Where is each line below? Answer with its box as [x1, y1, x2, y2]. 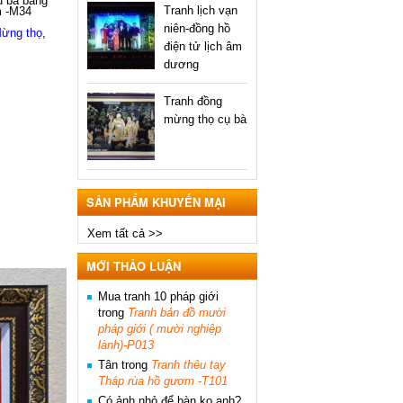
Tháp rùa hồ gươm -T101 [98, 374, 228, 388]
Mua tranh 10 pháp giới [98, 290, 219, 303]
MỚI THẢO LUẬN [86, 257, 181, 274]
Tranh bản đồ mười [128, 306, 226, 319]
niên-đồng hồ [164, 22, 230, 35]
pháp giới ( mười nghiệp [98, 322, 221, 336]
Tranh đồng [164, 94, 222, 108]
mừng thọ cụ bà [164, 112, 246, 126]
